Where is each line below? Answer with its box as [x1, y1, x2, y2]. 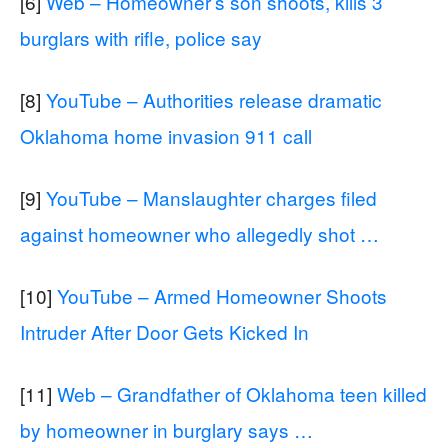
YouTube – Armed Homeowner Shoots [57, 281, 387, 309]
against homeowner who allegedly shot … [20, 219, 379, 247]
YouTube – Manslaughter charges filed [46, 183, 377, 211]
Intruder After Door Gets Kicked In [20, 317, 309, 345]
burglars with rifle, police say [20, 23, 262, 51]
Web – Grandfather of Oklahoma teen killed [57, 379, 427, 407]
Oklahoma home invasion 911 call [20, 121, 312, 149]
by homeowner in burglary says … [20, 415, 313, 443]
